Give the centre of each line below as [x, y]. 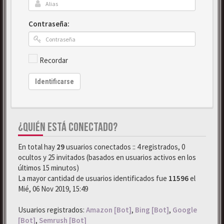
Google [185, 209]
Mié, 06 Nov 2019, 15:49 [53, 188]
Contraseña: [49, 24]
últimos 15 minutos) [48, 167]
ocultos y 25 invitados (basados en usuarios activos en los [107, 157]
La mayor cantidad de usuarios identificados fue [93, 178]
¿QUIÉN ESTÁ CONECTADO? [68, 127]
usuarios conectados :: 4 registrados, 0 [125, 146]
